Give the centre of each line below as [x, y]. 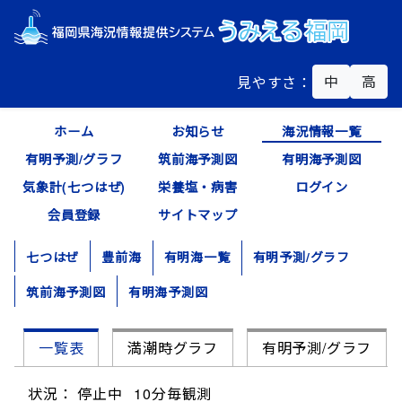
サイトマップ [198, 214]
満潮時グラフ [173, 348]
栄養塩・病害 [198, 187]
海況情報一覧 [321, 131]
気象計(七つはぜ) [74, 187]
